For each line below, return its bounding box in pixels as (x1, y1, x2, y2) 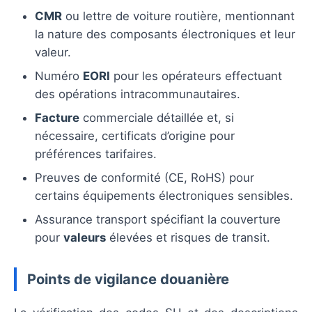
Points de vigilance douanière (27, 270, 229, 288)
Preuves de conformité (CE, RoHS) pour (35, 171, 254, 185)
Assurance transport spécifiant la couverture (35, 212, 281, 227)
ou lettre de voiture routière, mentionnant (62, 9, 295, 24)
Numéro (35, 69, 83, 84)
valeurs (63, 231, 106, 245)
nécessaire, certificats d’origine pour (35, 129, 235, 143)
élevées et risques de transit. (106, 231, 270, 245)
